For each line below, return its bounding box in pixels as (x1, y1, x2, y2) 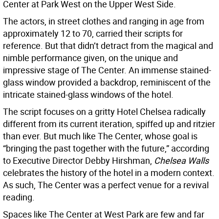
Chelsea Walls (154, 154, 209, 167)
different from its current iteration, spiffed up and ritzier (3, 118, 215, 130)
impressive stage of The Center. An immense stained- (3, 64, 211, 76)
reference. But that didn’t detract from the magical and (3, 40, 213, 52)
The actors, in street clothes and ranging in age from (3, 15, 204, 27)
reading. (3, 191, 35, 203)
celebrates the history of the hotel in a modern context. (3, 167, 215, 179)
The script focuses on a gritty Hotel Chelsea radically (3, 106, 206, 118)
